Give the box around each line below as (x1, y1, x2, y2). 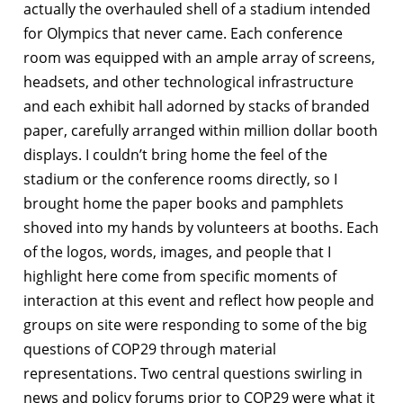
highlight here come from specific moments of (23, 265, 336, 286)
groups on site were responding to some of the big (23, 314, 367, 335)
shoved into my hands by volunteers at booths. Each (23, 217, 379, 237)
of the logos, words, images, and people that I (23, 241, 331, 262)
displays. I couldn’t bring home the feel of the (23, 144, 327, 165)
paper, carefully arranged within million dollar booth (23, 120, 378, 140)
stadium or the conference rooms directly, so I (23, 168, 337, 189)
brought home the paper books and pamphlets (23, 193, 344, 213)
